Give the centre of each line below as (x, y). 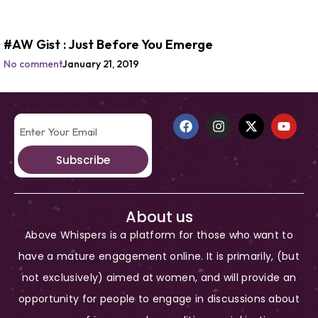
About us (159, 217)
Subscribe (83, 160)
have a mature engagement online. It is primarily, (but (159, 257)
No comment (33, 64)
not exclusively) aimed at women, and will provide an (159, 278)
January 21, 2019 (101, 64)
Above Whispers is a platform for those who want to (159, 235)
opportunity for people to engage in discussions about (159, 299)
